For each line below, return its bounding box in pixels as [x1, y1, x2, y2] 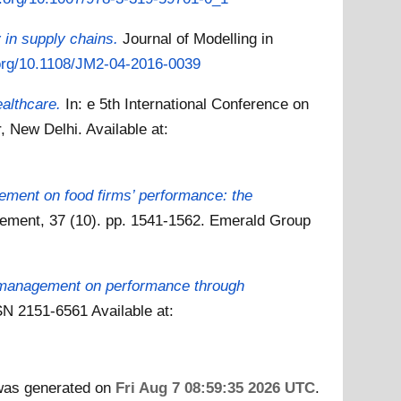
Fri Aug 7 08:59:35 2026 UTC [115, 378, 315, 397]
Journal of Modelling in [123, 29, 274, 47]
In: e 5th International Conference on [65, 95, 310, 114]
